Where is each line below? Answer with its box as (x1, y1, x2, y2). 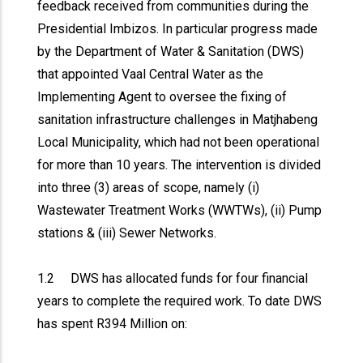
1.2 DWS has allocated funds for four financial (37, 271, 309, 286)
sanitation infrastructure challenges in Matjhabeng (37, 112, 318, 127)
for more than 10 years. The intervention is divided (37, 157, 322, 173)
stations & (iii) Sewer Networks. (37, 225, 217, 241)
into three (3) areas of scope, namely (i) (37, 180, 260, 195)
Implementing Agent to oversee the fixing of (37, 89, 288, 105)
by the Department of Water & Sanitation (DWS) (37, 44, 305, 59)
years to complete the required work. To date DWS (37, 293, 322, 309)
